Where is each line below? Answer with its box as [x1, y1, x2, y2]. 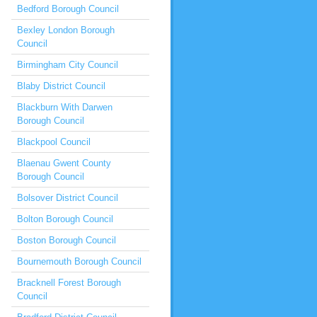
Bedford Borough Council [17, 4, 119, 14]
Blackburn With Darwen [17, 102, 113, 113]
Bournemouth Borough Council [17, 256, 142, 267]
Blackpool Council [17, 137, 91, 147]
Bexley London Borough [17, 25, 115, 35]
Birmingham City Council [17, 59, 118, 70]
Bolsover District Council [17, 192, 118, 203]
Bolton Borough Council [17, 214, 113, 224]
